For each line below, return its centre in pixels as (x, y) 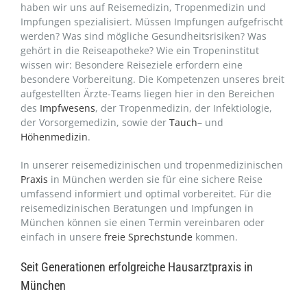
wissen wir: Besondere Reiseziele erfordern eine (132, 64)
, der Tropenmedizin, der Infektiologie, (184, 108)
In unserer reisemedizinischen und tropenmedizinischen (152, 164)
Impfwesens (67, 108)
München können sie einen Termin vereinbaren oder (143, 222)
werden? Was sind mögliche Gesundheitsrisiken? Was (144, 36)
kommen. (215, 236)
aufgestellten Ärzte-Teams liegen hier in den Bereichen (148, 93)
